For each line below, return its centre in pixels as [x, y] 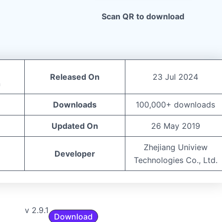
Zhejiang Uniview [175, 147]
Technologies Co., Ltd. [175, 160]
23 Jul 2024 [175, 77]
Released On [75, 77]
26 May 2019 [175, 126]
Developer [75, 153]
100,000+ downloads [175, 104]
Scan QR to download [143, 17]
